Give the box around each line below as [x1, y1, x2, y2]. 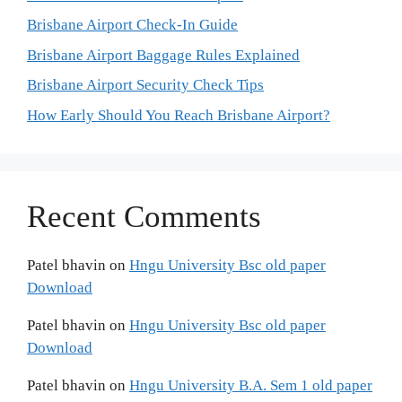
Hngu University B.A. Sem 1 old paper [129, 376, 372, 394]
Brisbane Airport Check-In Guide [27, 16, 238, 34]
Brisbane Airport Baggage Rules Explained [27, 46, 300, 64]
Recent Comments [27, 198, 261, 234]
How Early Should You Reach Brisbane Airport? [27, 106, 330, 124]
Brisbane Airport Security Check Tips [27, 76, 264, 94]
